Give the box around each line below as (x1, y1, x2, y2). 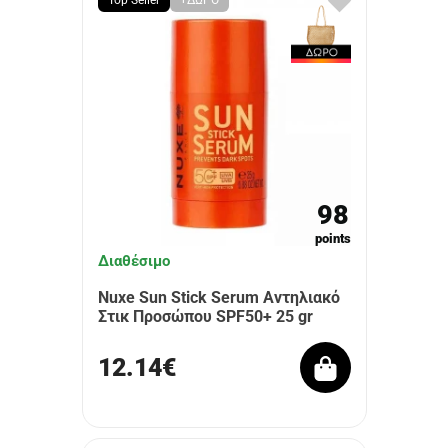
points (314, 231, 351, 246)
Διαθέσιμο (97, 252, 170, 270)
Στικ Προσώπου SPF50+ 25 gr (97, 307, 313, 326)
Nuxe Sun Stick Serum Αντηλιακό (97, 288, 340, 307)
